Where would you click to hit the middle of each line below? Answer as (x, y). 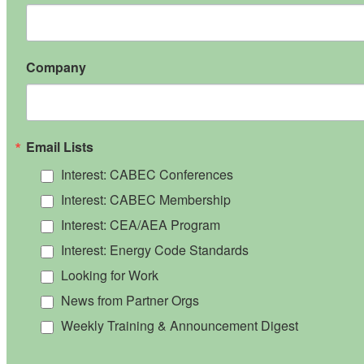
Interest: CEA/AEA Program (141, 224)
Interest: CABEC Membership (146, 199)
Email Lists (60, 146)
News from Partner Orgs (130, 300)
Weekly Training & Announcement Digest (180, 325)
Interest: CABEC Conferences (147, 174)
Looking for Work (110, 275)
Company (56, 67)
